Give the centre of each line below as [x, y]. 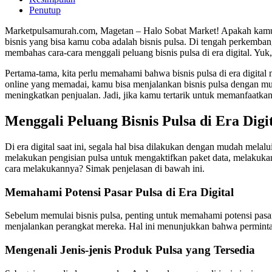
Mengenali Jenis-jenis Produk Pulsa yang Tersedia [130, 250]
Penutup [45, 10]
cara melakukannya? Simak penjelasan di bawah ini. [105, 168]
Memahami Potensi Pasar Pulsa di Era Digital [119, 192]
